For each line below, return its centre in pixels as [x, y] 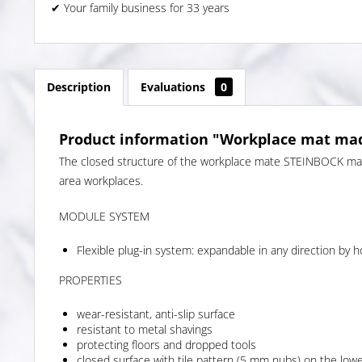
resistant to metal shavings [145, 329]
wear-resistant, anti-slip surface [156, 314]
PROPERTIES [90, 280]
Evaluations [175, 86]
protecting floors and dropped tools [166, 344]
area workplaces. [101, 180]
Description [79, 86]
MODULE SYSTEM [104, 216]
